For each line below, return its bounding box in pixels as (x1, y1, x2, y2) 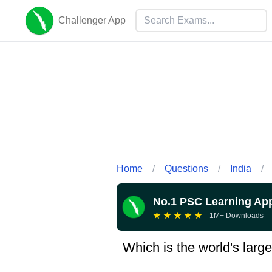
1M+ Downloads (209, 211, 263, 220)
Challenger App (58, 15, 126, 25)
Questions (165, 163, 208, 174)
